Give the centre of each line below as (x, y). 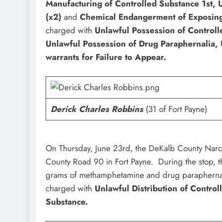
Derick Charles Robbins (97, 109)
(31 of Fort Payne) (176, 109)
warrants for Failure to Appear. (106, 57)
